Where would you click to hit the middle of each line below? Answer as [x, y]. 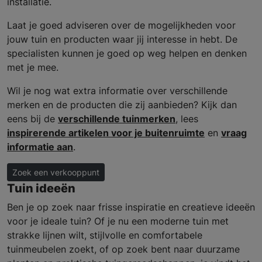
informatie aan [40, 146]
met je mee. [33, 67]
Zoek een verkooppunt [56, 172]
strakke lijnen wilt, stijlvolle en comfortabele [105, 235]
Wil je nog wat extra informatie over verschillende [117, 90]
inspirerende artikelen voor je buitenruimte [106, 132]
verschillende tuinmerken [117, 118]
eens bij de [32, 118]
